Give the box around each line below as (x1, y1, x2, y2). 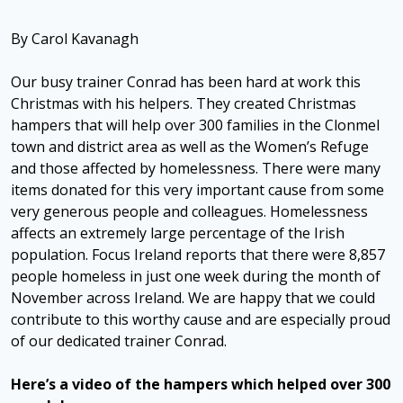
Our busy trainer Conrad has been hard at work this (11, 71, 361, 92)
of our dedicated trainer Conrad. (11, 330, 227, 351)
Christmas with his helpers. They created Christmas (11, 93, 356, 113)
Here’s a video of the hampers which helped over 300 (11, 373, 390, 394)
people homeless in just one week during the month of (11, 265, 381, 286)
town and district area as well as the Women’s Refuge (11, 136, 369, 157)
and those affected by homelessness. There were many (11, 157, 381, 178)
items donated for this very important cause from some (11, 179, 384, 200)
